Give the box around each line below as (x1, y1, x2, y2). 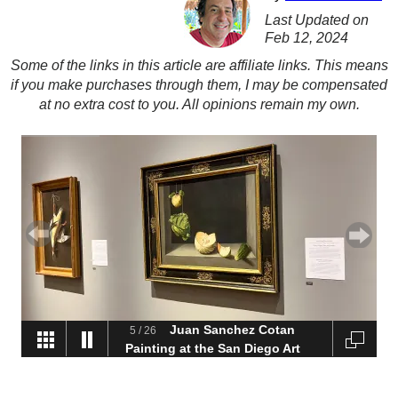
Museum (184, 360, 236, 374)
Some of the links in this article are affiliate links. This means (10, 58, 388, 73)
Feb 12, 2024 (265, 30, 348, 45)
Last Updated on (265, 12, 369, 28)
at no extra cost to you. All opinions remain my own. (38, 97, 360, 112)
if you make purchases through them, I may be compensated (11, 77, 387, 92)
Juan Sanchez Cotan (170, 322, 295, 337)
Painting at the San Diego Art (124, 341, 300, 355)
